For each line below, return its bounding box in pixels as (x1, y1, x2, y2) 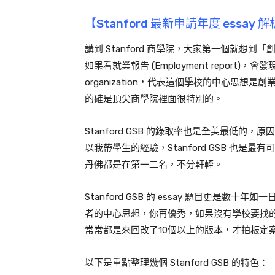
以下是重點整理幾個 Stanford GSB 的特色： (85, 257, 268, 269)
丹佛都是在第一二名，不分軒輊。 (85, 159, 223, 171)
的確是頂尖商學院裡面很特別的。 (85, 93, 223, 105)
